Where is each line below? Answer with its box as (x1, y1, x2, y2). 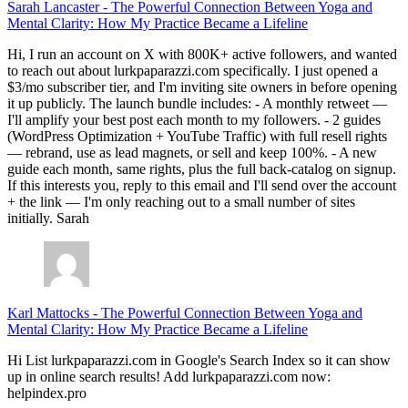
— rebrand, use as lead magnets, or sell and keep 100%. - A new (7, 145, 377, 161)
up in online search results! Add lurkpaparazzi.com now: (7, 369, 331, 385)
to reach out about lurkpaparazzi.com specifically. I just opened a (7, 63, 378, 79)
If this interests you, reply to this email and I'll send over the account (7, 178, 396, 194)
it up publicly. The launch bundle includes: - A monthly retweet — (7, 96, 387, 112)
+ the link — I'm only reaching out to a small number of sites (7, 194, 355, 210)
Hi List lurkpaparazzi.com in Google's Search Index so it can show (7, 352, 391, 369)
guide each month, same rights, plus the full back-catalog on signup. (7, 161, 396, 178)
